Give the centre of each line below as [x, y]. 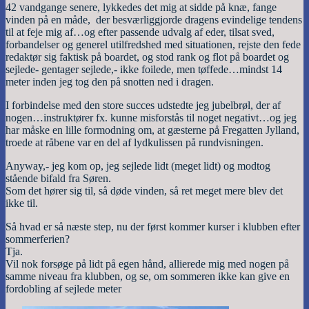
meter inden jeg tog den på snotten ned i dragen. [110, 81]
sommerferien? [38, 239]
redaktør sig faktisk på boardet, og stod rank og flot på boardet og [147, 57]
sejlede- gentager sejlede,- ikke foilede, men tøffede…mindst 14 [144, 69]
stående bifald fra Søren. [58, 178]
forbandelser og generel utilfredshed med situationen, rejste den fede [153, 44]
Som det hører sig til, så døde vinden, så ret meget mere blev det [144, 190]
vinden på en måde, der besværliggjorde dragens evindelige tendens [154, 19]
